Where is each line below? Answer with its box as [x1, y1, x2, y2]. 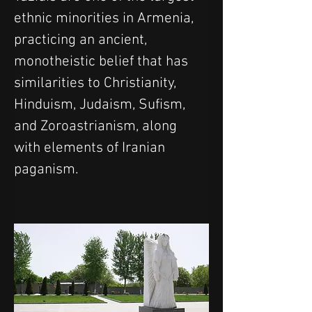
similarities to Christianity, [14, 74, 180, 92]
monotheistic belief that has [14, 52, 192, 70]
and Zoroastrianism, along [14, 117, 180, 135]
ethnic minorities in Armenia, [14, 9, 197, 27]
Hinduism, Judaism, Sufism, [14, 95, 189, 114]
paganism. [14, 160, 79, 178]
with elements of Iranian [14, 139, 169, 157]
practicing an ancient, [14, 31, 150, 49]
